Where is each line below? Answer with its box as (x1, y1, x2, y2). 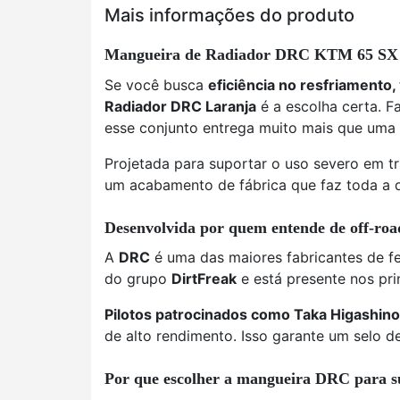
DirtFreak (171, 270, 237, 287)
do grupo (104, 270, 171, 287)
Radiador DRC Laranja (104, 97, 256, 115)
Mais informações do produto (104, 4, 354, 26)
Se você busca (104, 76, 208, 94)
